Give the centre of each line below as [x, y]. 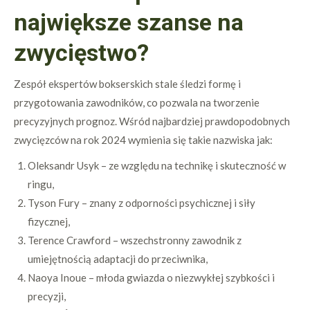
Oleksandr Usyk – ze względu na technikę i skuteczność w [157, 165]
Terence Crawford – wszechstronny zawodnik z [135, 240]
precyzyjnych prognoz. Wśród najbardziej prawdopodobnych [152, 121]
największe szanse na [129, 22]
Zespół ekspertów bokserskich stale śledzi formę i [127, 84]
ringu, [41, 184]
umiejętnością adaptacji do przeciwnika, [118, 259]
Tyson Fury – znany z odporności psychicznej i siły [142, 203]
